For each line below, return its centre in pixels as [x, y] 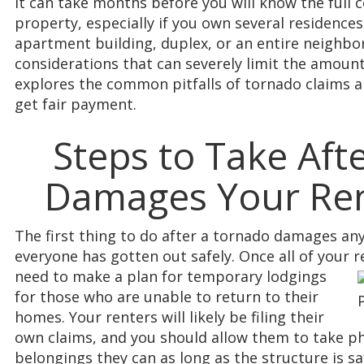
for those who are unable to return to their [167, 297]
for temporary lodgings [244, 277]
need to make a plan [88, 277]
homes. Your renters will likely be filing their [169, 317]
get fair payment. [76, 104]
